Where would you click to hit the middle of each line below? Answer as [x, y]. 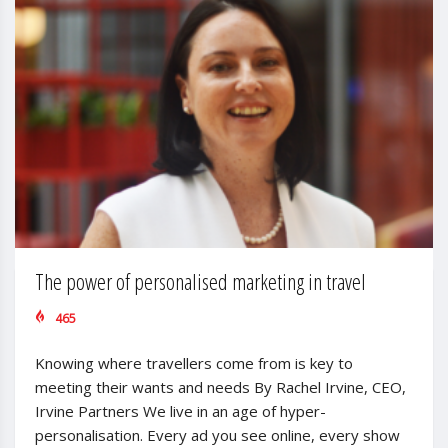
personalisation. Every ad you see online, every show [217, 435]
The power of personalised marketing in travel [200, 281]
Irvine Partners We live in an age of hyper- [180, 411]
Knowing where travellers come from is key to [194, 363]
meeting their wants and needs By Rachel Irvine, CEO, [220, 387]
